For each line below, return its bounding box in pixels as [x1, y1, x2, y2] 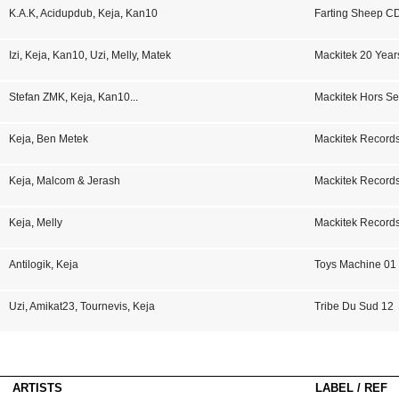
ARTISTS [12, 381, 62, 395]
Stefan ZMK [8, 91, 65, 103]
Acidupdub [39, 7, 93, 20]
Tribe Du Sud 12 [314, 300, 395, 313]
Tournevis [79, 300, 127, 313]
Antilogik [8, 258, 51, 271]
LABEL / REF [315, 381, 387, 395]
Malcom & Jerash [36, 175, 120, 187]
